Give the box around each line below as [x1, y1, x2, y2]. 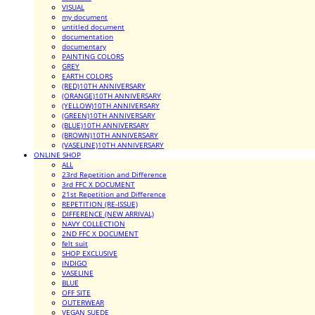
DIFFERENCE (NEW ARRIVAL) [62, 209, 154, 219]
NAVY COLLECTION [62, 219, 125, 229]
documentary [62, 41, 106, 51]
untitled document [62, 22, 124, 32]
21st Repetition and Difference [62, 189, 166, 199]
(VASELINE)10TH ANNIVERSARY [62, 140, 164, 150]
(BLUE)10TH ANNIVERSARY [62, 120, 149, 130]
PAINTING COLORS [62, 51, 124, 61]
